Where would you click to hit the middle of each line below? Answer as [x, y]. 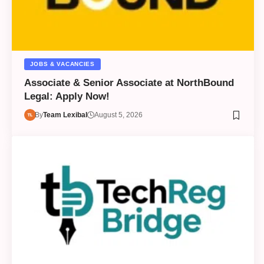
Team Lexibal [65, 115]
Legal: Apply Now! [67, 97]
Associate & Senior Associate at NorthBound [129, 83]
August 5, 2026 [119, 115]
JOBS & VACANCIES [62, 64]
